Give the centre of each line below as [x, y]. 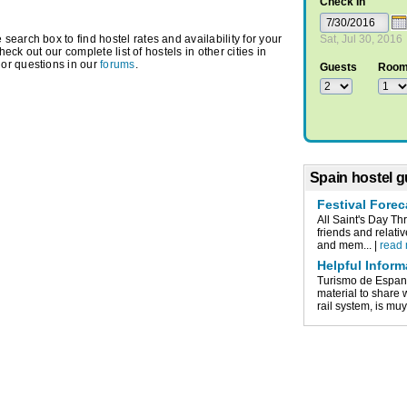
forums [118, 65]
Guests [338, 68]
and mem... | [349, 245]
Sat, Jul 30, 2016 [361, 40]
